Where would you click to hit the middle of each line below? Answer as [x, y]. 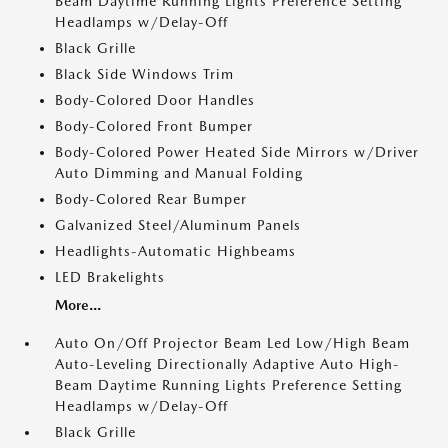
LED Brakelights [110, 277]
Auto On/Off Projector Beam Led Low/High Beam [232, 343]
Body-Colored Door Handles [155, 100]
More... [78, 305]
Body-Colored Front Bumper [154, 126]
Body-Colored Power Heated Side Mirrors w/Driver [237, 152]
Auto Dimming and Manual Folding [179, 173]
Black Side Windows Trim [144, 74]
